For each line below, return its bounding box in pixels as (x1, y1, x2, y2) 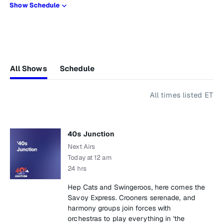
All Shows (9, 64, 47, 73)
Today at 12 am (68, 153, 111, 162)
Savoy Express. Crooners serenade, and (68, 193, 195, 202)
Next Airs (68, 142, 96, 151)
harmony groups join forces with (68, 204, 171, 213)
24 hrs (68, 164, 87, 173)
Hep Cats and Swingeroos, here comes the (68, 183, 206, 192)
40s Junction (68, 129, 115, 138)
